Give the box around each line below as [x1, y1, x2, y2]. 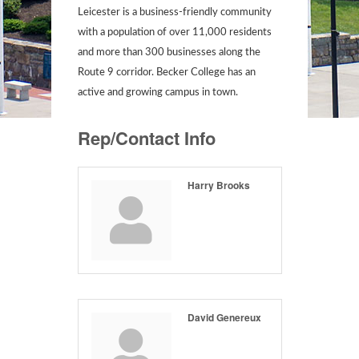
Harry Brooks [187, 177, 250, 192]
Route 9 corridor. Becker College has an [77, 67, 256, 78]
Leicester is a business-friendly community [77, 6, 272, 18]
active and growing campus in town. [77, 87, 238, 98]
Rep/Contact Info [77, 124, 216, 151]
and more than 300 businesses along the [77, 46, 260, 58]
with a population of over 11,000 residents [77, 26, 272, 38]
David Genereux [187, 309, 261, 325]
